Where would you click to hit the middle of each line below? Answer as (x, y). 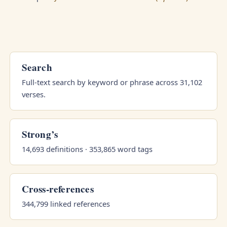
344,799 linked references (66, 204)
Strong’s (40, 135)
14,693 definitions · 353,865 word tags (87, 149)
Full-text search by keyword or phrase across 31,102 (112, 82)
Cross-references (58, 189)
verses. (33, 94)
